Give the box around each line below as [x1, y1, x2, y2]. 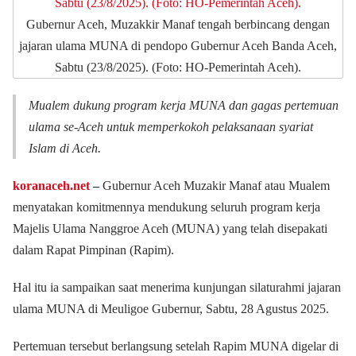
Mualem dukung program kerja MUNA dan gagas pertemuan [29, 99, 339, 112]
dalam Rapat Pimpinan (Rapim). [13, 243, 174, 257]
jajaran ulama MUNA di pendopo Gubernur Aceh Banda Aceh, [19, 39, 337, 52]
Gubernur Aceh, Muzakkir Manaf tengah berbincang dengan [26, 17, 330, 31]
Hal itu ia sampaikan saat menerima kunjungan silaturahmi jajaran [13, 281, 341, 294]
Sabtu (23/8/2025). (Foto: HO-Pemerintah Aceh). [55, 60, 301, 74]
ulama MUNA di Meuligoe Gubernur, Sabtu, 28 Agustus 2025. [13, 302, 329, 315]
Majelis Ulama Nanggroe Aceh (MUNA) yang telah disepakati [13, 222, 327, 235]
